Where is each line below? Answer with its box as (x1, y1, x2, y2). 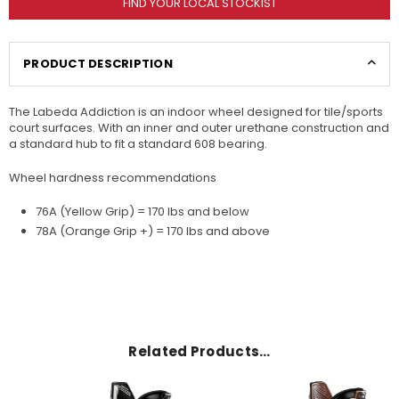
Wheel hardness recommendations (9, 168, 216, 186)
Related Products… (128, 341, 271, 361)
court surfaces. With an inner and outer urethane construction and (9, 118, 389, 136)
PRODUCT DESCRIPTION (23, 54, 173, 72)
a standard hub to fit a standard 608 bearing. (9, 134, 267, 152)
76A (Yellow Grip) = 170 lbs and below (36, 202, 249, 220)
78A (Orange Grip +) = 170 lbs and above (36, 222, 270, 240)
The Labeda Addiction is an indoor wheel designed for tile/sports (9, 102, 383, 120)
